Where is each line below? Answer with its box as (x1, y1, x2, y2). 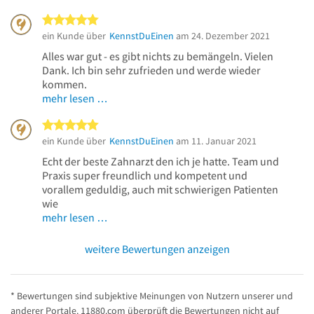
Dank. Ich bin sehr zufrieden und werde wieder (42, 62, 261, 77)
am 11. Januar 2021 (174, 134, 257, 147)
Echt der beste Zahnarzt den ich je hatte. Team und (42, 153, 279, 168)
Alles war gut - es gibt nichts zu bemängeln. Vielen (42, 48, 273, 63)
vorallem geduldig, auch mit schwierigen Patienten (42, 182, 278, 196)
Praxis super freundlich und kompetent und (42, 168, 247, 182)
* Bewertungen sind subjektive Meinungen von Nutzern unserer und (11, 289, 293, 302)
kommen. (42, 76, 87, 91)
